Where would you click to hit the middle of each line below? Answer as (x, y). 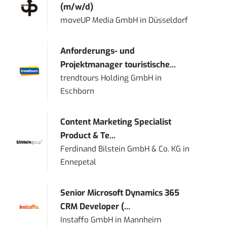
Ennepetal (79, 162)
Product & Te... (88, 136)
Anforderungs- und (98, 51)
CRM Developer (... (96, 207)
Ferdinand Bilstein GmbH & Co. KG (121, 149)
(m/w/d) (77, 7)
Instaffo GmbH (87, 220)
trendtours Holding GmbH (107, 78)
